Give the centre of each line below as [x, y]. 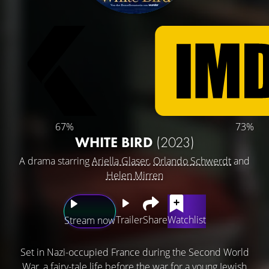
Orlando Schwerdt [192, 161]
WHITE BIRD [115, 142]
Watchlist [186, 220]
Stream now [89, 220]
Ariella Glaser [120, 161]
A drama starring [56, 161]
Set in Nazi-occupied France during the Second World [134, 252]
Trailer [129, 220]
